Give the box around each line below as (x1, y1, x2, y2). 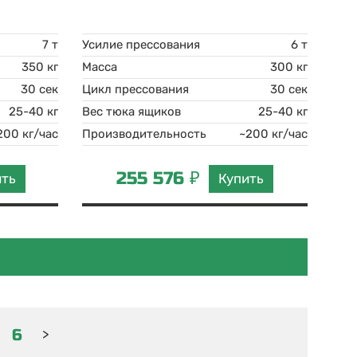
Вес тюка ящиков (82, 104, 182, 119)
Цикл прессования (82, 82, 190, 96)
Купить (218, 170, 265, 186)
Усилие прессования (82, 37, 201, 52)
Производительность (82, 127, 207, 141)
